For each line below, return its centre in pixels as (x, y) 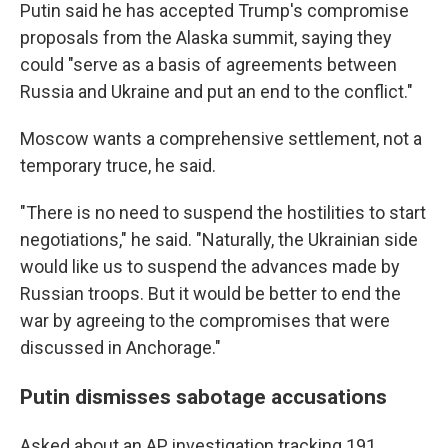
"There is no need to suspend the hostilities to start (223, 212)
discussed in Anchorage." (120, 347)
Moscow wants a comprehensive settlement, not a (221, 138)
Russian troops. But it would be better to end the (210, 293)
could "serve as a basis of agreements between (208, 64)
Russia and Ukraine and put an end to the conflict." (216, 91)
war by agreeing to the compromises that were (205, 320)
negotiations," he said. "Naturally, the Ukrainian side (219, 239)
